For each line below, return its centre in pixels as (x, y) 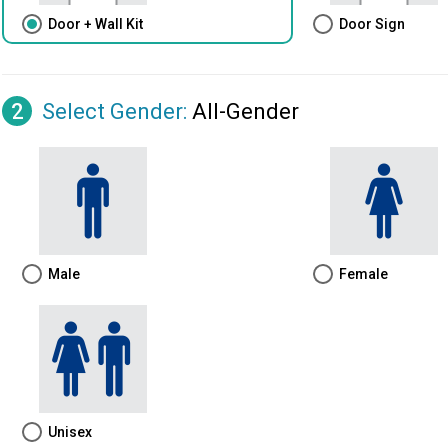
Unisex (70, 432)
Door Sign (372, 24)
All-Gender (245, 111)
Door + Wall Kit (95, 24)
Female (364, 274)
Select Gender (112, 111)
